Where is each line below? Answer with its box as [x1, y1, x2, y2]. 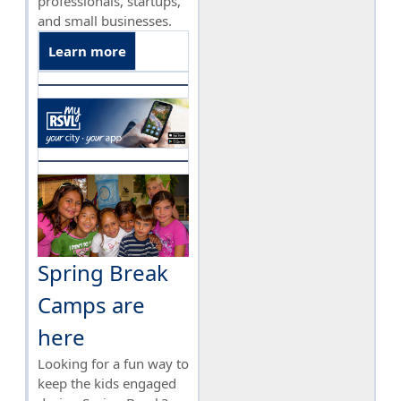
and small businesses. [38, 11, 172, 30]
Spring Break [38, 258, 168, 288]
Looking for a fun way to [38, 354, 189, 373]
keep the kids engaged [38, 374, 176, 393]
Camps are [38, 290, 145, 320]
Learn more [48, 41, 126, 60]
